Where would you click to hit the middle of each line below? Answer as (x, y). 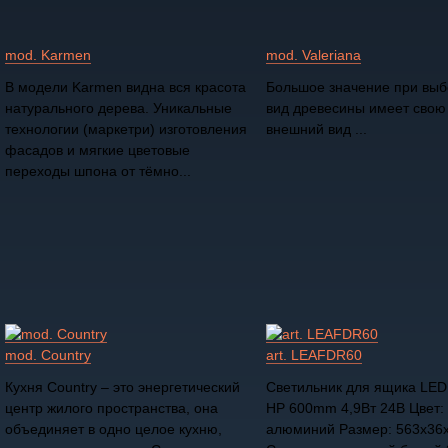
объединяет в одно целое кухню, (113, 429)
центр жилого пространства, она (111, 408)
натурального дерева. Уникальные (118, 108)
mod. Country (48, 355)
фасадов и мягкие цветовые (97, 150)
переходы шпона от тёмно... (98, 171)
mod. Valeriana (313, 55)
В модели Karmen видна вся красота (125, 87)
